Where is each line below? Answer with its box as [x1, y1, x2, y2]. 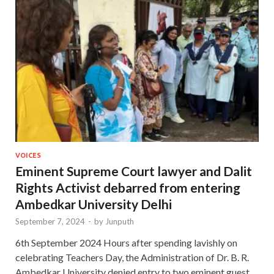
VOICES [15, 151, 41, 159]
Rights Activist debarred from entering [15, 179, 240, 195]
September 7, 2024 [15, 216, 85, 226]
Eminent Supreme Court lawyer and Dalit [15, 163, 252, 179]
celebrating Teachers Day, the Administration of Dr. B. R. [15, 251, 249, 263]
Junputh [105, 216, 134, 226]
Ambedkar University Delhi [15, 196, 172, 212]
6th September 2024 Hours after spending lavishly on [15, 236, 237, 248]
